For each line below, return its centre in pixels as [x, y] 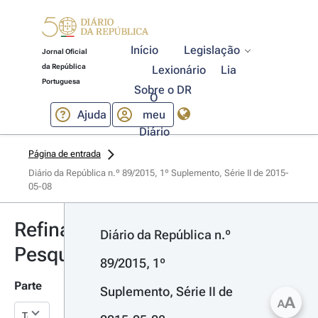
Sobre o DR [163, 90]
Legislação [212, 50]
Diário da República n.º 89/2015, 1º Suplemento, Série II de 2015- [159, 173]
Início [145, 50]
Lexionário [179, 70]
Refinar [46, 230]
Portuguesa [61, 81]
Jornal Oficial [64, 51]
